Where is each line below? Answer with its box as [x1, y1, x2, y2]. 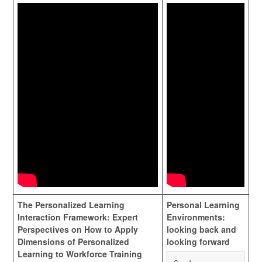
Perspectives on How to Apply [18, 223, 138, 235]
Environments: [167, 211, 225, 223]
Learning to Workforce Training [18, 248, 142, 260]
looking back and [167, 223, 236, 235]
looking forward [167, 236, 230, 247]
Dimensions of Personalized [18, 236, 129, 247]
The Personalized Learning [18, 199, 125, 211]
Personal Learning [167, 199, 240, 211]
